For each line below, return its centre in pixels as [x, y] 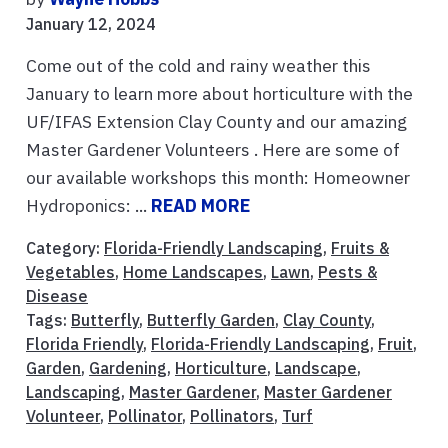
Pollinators [232, 416]
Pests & [347, 272]
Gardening [128, 368]
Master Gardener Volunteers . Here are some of [213, 150]
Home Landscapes [193, 272]
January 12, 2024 [91, 24]
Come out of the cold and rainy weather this [198, 66]
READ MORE [200, 206]
